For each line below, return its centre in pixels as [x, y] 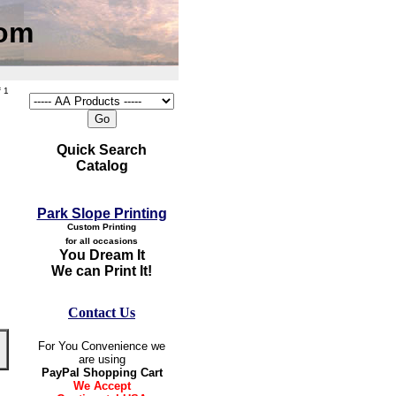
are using [102, 359]
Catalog [102, 166]
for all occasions [102, 241]
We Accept [102, 386]
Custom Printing [102, 227]
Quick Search [102, 150]
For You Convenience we [102, 346]
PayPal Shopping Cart [102, 373]
